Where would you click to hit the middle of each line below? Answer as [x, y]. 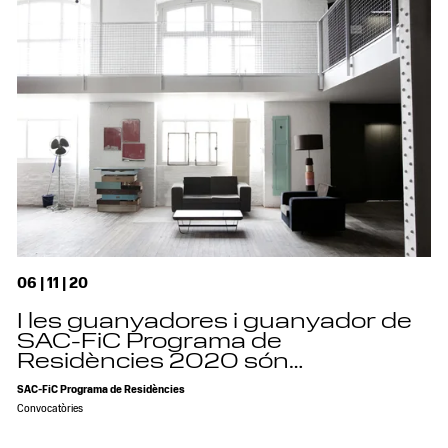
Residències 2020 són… [160, 362]
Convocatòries [50, 409]
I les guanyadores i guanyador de [215, 322]
